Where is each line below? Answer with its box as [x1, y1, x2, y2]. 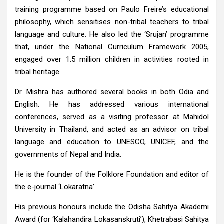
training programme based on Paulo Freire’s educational [15, 4, 209, 14]
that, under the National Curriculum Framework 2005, [15, 42, 209, 51]
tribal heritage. [15, 67, 61, 76]
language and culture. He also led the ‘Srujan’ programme [15, 29, 209, 39]
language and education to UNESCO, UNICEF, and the [15, 137, 209, 146]
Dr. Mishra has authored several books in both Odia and [15, 87, 209, 96]
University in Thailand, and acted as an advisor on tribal [15, 124, 209, 134]
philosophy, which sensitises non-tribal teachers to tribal [15, 17, 209, 26]
